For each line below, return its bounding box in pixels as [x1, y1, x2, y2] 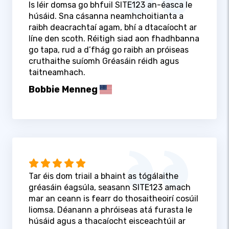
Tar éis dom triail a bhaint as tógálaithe [29, 171, 178, 181]
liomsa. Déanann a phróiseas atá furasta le [29, 205, 192, 215]
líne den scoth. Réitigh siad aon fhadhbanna [29, 33, 199, 43]
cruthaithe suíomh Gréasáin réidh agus [29, 56, 179, 66]
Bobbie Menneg [29, 83, 98, 95]
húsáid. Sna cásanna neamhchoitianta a [29, 11, 184, 21]
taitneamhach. [29, 67, 85, 77]
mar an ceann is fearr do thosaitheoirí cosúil [29, 194, 198, 204]
